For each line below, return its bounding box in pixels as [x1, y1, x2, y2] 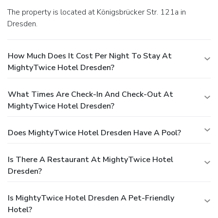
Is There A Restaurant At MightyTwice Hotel [8, 154, 173, 165]
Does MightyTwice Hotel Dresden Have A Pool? [8, 127, 181, 138]
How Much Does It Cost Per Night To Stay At [8, 50, 172, 61]
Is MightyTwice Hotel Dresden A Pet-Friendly [8, 192, 174, 203]
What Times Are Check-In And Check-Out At [8, 89, 173, 100]
